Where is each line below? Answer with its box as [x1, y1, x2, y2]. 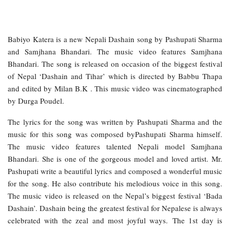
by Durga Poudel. [8, 95, 64, 106]
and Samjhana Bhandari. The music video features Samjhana [8, 46, 222, 56]
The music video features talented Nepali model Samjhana [8, 141, 222, 151]
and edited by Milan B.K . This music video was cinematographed [8, 83, 222, 93]
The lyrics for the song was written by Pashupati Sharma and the [8, 116, 222, 127]
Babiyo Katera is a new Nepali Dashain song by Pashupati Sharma [8, 33, 222, 44]
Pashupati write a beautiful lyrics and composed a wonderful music [8, 165, 222, 176]
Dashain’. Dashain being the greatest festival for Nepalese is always [8, 202, 222, 213]
